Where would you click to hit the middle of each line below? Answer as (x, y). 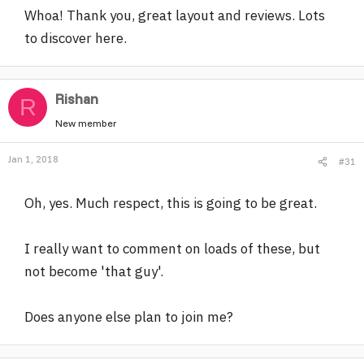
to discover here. (76, 38)
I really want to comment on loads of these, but (172, 248)
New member (86, 123)
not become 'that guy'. (94, 271)
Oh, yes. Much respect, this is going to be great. (171, 203)
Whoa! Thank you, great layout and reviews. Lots (175, 15)
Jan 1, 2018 (33, 158)
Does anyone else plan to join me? (129, 316)
